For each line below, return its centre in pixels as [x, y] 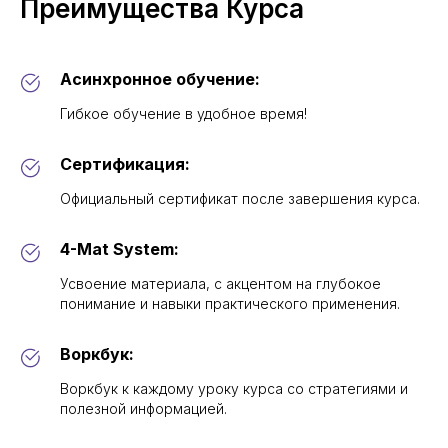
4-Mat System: [119, 249]
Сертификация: [125, 164]
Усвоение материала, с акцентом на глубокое [220, 284]
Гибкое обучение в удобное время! [183, 114]
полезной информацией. [143, 409]
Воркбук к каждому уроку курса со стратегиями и [234, 389]
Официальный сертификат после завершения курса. [240, 199]
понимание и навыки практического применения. [230, 304]
